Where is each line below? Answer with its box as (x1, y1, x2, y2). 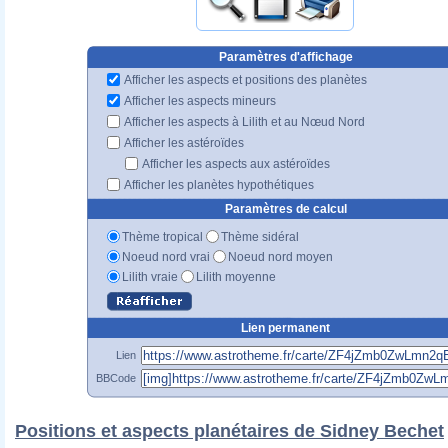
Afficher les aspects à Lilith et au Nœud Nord (122, 114, 365, 129)
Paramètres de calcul (224, 201, 347, 216)
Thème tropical (122, 229, 203, 244)
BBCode (96, 371, 136, 384)
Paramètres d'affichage (218, 49, 353, 64)
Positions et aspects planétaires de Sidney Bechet (15, 420, 444, 441)
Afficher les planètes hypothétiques (122, 177, 314, 192)
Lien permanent (241, 320, 330, 335)
